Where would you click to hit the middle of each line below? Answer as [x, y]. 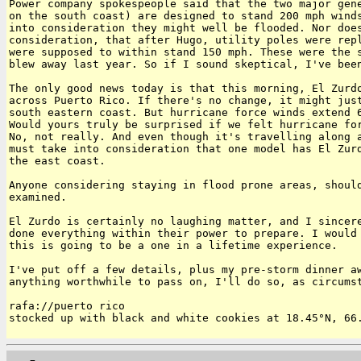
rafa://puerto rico [67, 305]
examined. [38, 197]
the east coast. [57, 160]
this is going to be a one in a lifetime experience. [173, 245]
